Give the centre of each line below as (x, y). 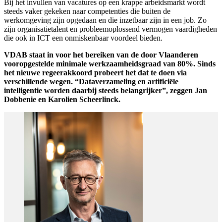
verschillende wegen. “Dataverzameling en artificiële (91, 81)
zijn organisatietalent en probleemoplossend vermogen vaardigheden (111, 29)
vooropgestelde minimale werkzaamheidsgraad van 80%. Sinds (110, 63)
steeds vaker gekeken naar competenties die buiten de (87, 11)
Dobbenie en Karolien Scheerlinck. (62, 99)
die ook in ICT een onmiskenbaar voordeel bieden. (83, 38)
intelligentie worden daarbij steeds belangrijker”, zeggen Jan (106, 90)
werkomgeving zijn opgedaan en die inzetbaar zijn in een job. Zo (105, 20)
